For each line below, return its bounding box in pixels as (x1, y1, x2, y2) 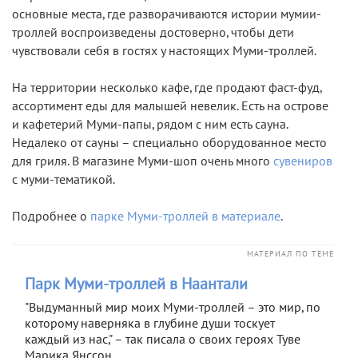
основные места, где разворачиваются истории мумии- (12, 6, 321, 22)
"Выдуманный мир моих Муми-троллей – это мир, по (25, 300, 320, 315)
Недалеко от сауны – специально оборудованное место (12, 135, 327, 150)
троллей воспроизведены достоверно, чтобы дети (12, 25, 294, 40)
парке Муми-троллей (90, 209, 209, 224)
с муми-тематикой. (12, 172, 115, 187)
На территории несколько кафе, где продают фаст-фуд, (12, 80, 321, 95)
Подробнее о (12, 209, 90, 224)
